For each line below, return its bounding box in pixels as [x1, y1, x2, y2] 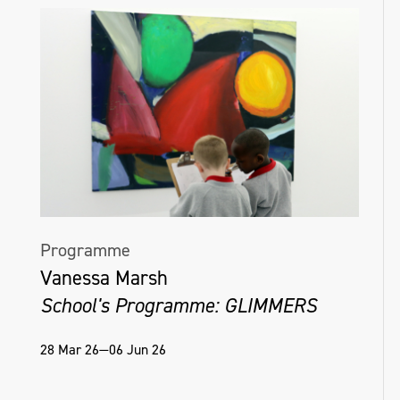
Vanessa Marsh [40, 264, 168, 291]
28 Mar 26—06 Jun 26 [40, 339, 166, 359]
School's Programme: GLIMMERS [40, 292, 317, 319]
